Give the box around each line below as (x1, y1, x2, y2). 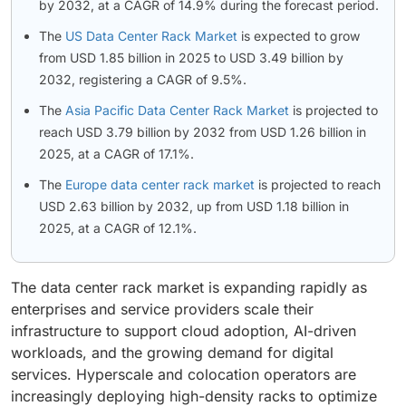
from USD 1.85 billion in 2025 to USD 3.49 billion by (39, 50, 343, 66)
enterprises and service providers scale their (11, 300, 314, 319)
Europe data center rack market (65, 177, 258, 193)
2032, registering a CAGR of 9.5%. (39, 72, 246, 88)
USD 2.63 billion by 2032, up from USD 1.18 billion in (39, 198, 349, 215)
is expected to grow (237, 28, 360, 44)
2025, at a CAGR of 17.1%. (39, 146, 198, 162)
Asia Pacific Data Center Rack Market (65, 102, 289, 119)
